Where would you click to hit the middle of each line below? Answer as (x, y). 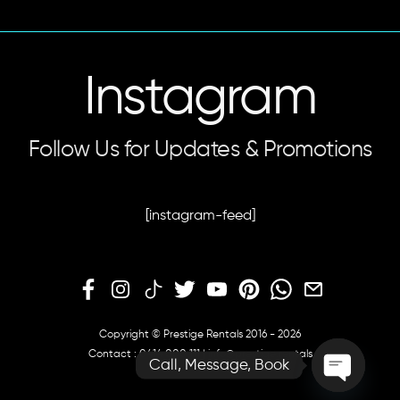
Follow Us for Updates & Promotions (200, 151)
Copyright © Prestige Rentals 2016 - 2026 (200, 334)
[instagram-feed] (200, 216)
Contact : (113, 354)
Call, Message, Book (219, 365)
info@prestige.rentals (260, 354)
